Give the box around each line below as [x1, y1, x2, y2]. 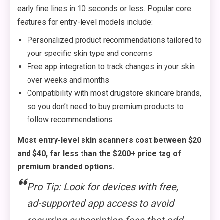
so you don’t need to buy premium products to [27, 102, 184, 111]
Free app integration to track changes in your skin [27, 62, 195, 71]
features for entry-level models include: [17, 17, 153, 27]
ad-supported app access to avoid [27, 197, 174, 209]
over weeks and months [27, 75, 109, 84]
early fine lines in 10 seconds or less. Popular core [17, 4, 191, 13]
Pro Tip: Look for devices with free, [27, 181, 178, 192]
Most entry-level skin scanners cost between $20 [17, 136, 201, 145]
